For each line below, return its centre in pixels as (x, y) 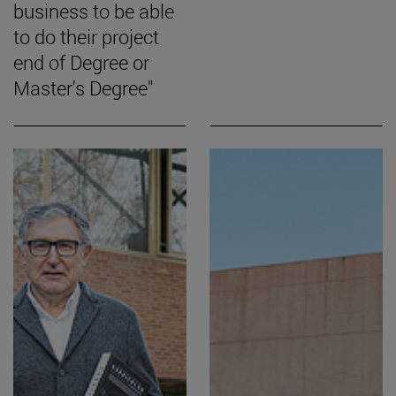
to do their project (86, 37)
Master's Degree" (83, 88)
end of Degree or (81, 63)
